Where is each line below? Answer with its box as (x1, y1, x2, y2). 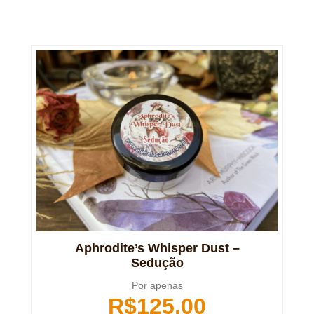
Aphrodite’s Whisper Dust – (74, 241, 240, 256)
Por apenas (131, 280, 183, 292)
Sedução (130, 256, 184, 271)
